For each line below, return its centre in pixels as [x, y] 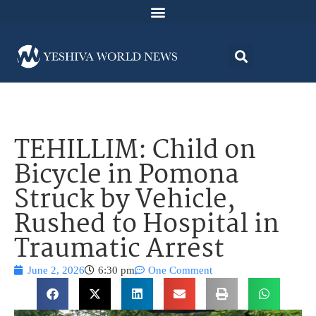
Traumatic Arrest [119, 250]
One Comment [180, 271]
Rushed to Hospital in [147, 226]
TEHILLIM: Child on [135, 152]
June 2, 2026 [56, 271]
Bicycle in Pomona [127, 176]
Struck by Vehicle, [125, 201]
